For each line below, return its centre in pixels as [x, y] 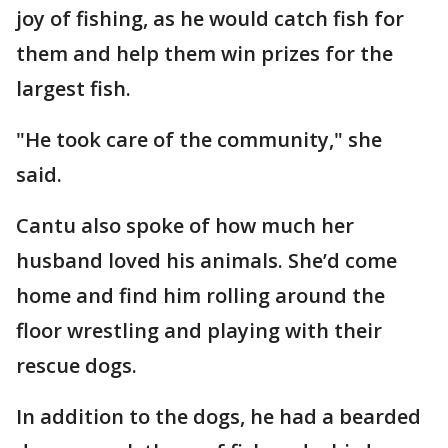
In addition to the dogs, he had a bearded [218, 416]
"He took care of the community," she [199, 139]
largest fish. [76, 88]
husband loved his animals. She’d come [206, 260]
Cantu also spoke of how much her [185, 225]
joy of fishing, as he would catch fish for [210, 18]
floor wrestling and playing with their [199, 330]
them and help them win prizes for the [204, 53]
